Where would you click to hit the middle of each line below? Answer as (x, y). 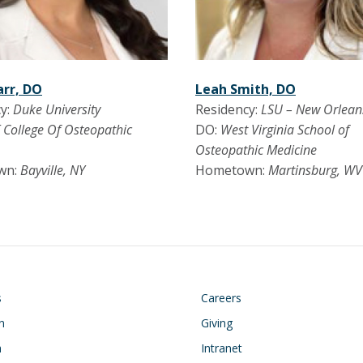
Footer (226, 304)
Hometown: (231, 171)
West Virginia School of (284, 130)
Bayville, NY (53, 171)
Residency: (228, 110)
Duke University (57, 110)
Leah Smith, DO (245, 90)
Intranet (222, 348)
